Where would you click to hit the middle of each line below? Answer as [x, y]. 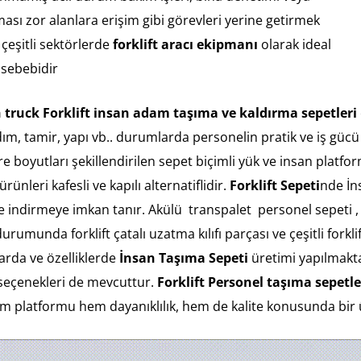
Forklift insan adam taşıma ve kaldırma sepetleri [200, 113]
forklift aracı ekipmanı [185, 44]
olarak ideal [295, 44]
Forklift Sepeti [275, 186]
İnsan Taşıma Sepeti [182, 258]
